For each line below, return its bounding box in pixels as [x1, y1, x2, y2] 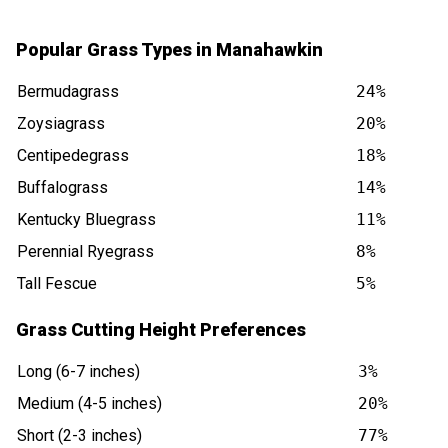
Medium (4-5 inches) [17, 394, 162, 414]
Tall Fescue [17, 274, 97, 294]
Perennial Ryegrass [17, 242, 154, 262]
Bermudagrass [17, 82, 119, 102]
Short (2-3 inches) [17, 426, 142, 446]
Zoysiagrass [17, 114, 105, 134]
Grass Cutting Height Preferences [16, 319, 306, 341]
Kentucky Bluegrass [17, 210, 156, 230]
